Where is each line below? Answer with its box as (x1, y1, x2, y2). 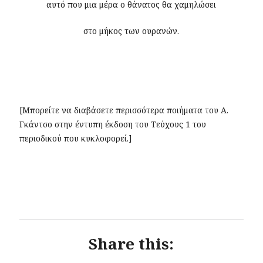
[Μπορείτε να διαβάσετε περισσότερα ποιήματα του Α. (19, 104, 229, 116)
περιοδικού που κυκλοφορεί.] (19, 133, 133, 144)
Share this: (89, 233, 174, 255)
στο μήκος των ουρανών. (83, 25, 180, 37)
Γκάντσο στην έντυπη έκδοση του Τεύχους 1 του (19, 119, 207, 130)
